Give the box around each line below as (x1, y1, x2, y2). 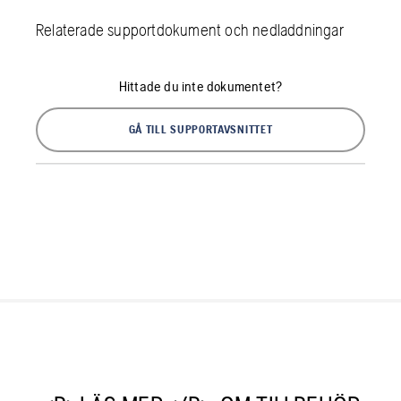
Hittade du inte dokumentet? (118, 77, 283, 95)
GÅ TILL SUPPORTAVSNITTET (128, 122, 273, 136)
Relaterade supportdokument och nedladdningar (36, 19, 344, 39)
